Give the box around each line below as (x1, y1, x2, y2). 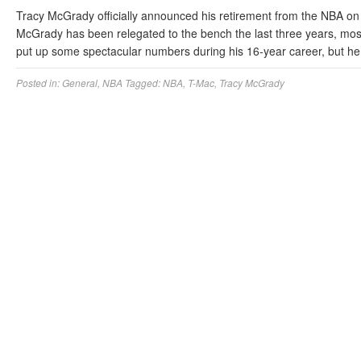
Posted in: (16, 76, 62, 89)
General (62, 76, 98, 89)
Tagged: (125, 76, 163, 89)
